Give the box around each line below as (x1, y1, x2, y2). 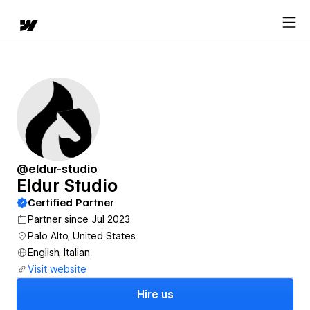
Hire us (136, 289, 174, 301)
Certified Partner (28, 197, 114, 208)
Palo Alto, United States (28, 230, 136, 241)
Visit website (28, 264, 86, 275)
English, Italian (28, 247, 90, 258)
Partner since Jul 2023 (28, 214, 130, 225)
